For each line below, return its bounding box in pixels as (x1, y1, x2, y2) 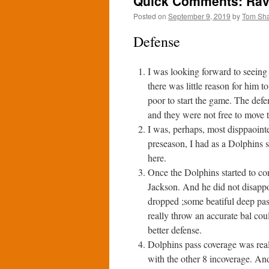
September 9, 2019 (168, 11, 231, 21)
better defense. (148, 223, 202, 236)
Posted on (133, 11, 166, 21)
